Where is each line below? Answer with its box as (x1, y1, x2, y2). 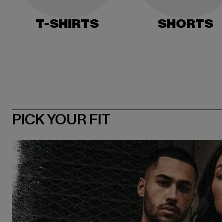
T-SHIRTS (35, 15, 99, 32)
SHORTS (157, 15, 213, 32)
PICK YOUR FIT (12, 109, 111, 130)
